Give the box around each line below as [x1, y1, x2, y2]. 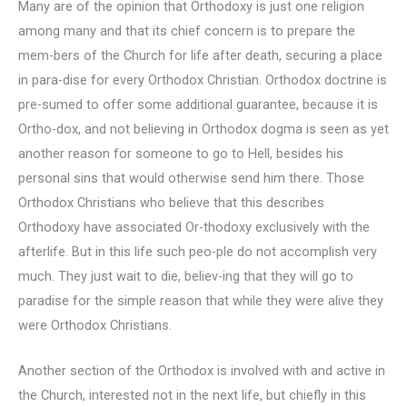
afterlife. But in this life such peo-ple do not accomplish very [18, 243, 377, 260]
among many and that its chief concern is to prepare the [18, 22, 355, 39]
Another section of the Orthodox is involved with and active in [18, 362, 385, 379]
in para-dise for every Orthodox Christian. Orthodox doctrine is [18, 71, 387, 88]
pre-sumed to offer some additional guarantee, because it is [18, 95, 378, 113]
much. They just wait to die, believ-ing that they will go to [18, 267, 353, 284]
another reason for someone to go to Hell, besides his [18, 144, 343, 162]
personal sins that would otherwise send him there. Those [18, 169, 364, 186]
